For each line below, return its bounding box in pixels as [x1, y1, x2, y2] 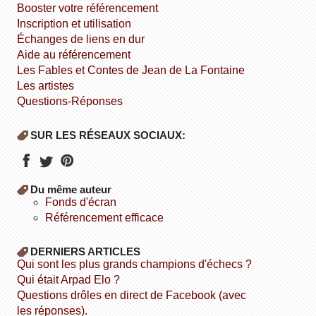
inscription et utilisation [20, 18, 132, 30]
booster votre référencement [25, 2, 159, 15]
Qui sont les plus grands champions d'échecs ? [25, 257, 253, 270]
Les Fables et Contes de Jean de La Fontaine [23, 64, 245, 77]
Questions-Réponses [25, 95, 123, 108]
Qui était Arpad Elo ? [25, 273, 121, 286]
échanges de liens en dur [25, 33, 145, 46]
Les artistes [23, 80, 75, 92]
